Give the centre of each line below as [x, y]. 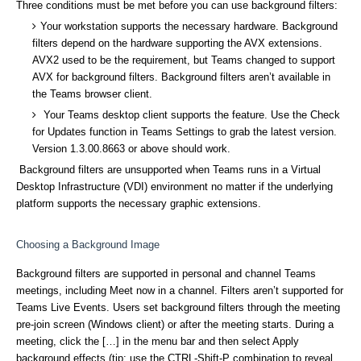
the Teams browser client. [92, 94]
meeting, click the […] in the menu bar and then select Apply [158, 341]
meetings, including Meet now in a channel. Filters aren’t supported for [180, 290]
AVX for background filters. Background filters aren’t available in [181, 77]
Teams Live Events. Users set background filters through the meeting [178, 307]
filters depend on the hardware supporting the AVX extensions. [177, 43]
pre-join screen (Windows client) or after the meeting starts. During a [175, 324]
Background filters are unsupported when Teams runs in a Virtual [168, 170]
